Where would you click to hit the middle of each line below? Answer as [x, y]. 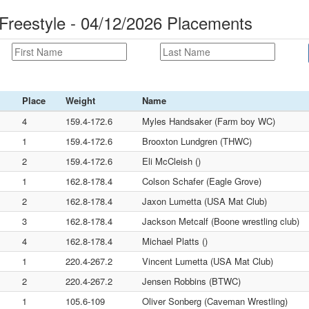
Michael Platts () [175, 241]
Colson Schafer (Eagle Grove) [202, 181]
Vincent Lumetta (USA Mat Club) [208, 261]
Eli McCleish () [171, 161]
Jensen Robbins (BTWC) [191, 281]
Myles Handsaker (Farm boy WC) [209, 121]
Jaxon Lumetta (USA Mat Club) [205, 201]
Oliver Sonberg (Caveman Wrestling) [215, 301]
